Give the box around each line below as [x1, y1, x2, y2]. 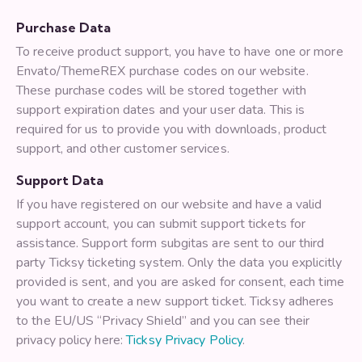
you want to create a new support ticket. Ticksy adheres [16, 293, 335, 311]
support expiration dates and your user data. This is [16, 101, 305, 120]
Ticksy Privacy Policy [126, 331, 243, 350]
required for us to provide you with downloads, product [16, 120, 327, 139]
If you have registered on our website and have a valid [16, 196, 322, 214]
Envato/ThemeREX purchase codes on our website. [16, 62, 309, 81]
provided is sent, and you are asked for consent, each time [16, 273, 344, 292]
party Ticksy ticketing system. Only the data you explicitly [16, 254, 342, 272]
